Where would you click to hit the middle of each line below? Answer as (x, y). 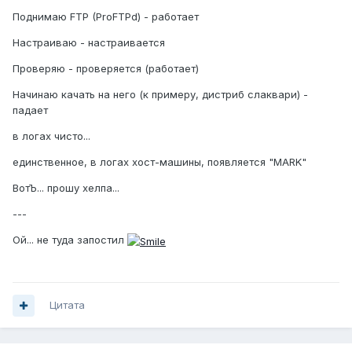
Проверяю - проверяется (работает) (106, 69)
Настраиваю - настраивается (89, 43)
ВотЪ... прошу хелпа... (66, 188)
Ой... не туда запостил (70, 240)
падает (30, 110)
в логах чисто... (51, 136)
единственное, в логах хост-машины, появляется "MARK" (159, 162)
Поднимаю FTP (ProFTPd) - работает (106, 17)
